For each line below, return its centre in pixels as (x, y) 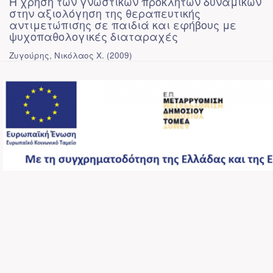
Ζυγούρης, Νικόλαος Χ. (57, 55)
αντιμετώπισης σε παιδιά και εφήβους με (123, 24)
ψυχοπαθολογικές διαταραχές (94, 36)
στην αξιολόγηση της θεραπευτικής (105, 13)
